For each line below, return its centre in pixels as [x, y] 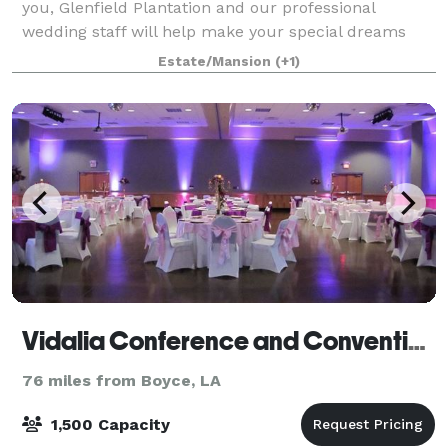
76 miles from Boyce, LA [121, 380]
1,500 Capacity [108, 424]
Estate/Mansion [216, 61]
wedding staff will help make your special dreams [214, 31]
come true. [64, 55]
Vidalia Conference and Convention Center [417, 340]
